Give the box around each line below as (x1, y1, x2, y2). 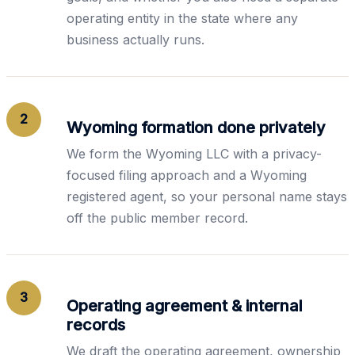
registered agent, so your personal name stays (67, 188, 347, 204)
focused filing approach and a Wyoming (67, 166, 307, 183)
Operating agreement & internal (67, 296, 303, 315)
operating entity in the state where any (67, 10, 298, 26)
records (67, 315, 125, 334)
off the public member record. (67, 209, 248, 226)
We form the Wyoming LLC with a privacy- (67, 145, 322, 162)
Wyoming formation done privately (67, 117, 326, 137)
